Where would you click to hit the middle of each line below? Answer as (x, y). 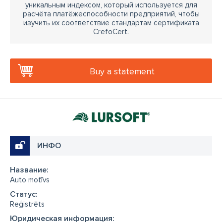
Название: (29, 170)
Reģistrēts (27, 204)
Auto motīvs (30, 180)
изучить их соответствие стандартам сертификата (111, 23)
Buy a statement (122, 71)
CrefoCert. (111, 32)
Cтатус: (24, 194)
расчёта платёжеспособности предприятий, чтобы (111, 14)
